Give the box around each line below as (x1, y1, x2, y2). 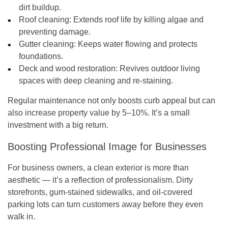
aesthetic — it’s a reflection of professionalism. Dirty (8, 175, 193, 184)
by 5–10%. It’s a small (109, 108, 190, 117)
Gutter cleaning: (19, 39, 76, 48)
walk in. (8, 212, 35, 221)
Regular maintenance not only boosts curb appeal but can (8, 96, 215, 105)
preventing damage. (19, 27, 91, 36)
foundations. (19, 51, 64, 61)
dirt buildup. (19, 3, 62, 12)
